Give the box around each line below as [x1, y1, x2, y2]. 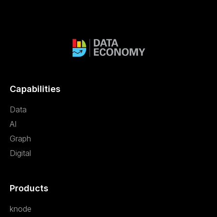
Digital [10, 148, 31, 158]
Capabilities [10, 84, 61, 94]
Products [10, 183, 48, 194]
